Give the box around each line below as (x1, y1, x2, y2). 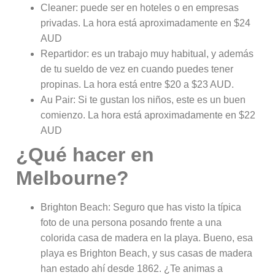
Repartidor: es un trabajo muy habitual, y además (41, 48, 254, 59)
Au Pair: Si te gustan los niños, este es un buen (41, 94, 246, 105)
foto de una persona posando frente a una (41, 217, 222, 228)
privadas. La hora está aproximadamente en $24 (41, 17, 251, 28)
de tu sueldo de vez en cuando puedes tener (41, 63, 234, 74)
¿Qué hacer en (16, 143, 155, 166)
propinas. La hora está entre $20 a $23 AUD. (41, 79, 237, 90)
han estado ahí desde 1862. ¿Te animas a (41, 263, 223, 274)
